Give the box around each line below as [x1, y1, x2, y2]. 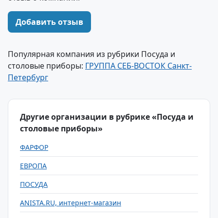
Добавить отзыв [16, 17, 83, 27]
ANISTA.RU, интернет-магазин [20, 198, 121, 207]
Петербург [8, 72, 48, 83]
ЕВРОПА [20, 161, 47, 170]
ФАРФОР [20, 143, 48, 152]
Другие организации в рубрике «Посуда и [20, 111, 194, 122]
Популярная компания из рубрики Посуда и [8, 49, 175, 59]
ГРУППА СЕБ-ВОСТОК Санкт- [85, 60, 192, 71]
